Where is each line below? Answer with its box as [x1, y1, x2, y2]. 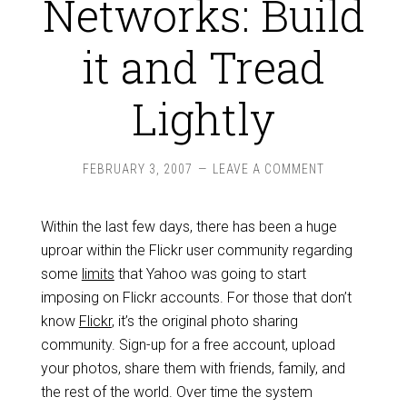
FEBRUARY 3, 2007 [83, 162, 193, 176]
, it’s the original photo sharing [111, 313, 298, 330]
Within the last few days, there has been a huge [40, 218, 337, 235]
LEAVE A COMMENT [213, 162, 324, 176]
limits [81, 265, 114, 283]
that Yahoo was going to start [114, 265, 306, 283]
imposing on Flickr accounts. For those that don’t [40, 289, 352, 306]
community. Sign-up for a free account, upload [40, 336, 335, 353]
